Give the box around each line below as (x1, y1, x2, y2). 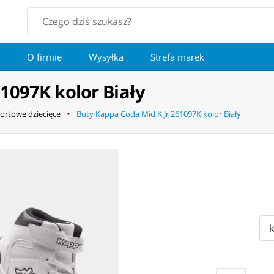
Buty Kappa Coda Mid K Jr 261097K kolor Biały (76, 108, 241, 120)
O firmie (27, 51, 62, 63)
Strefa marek (150, 51, 204, 63)
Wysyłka (89, 51, 124, 63)
